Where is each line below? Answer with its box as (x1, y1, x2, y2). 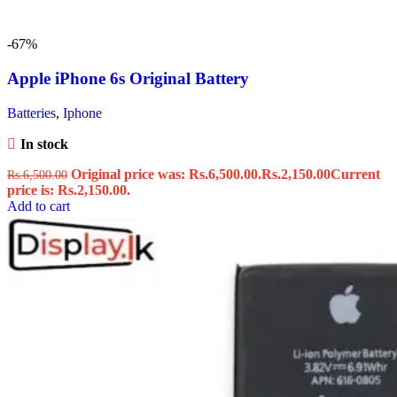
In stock (19, 136, 68, 152)
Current (331, 166, 380, 182)
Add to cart (7, 198, 70, 214)
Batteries (7, 105, 56, 121)
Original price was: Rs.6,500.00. (71, 166, 261, 182)
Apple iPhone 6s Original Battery (7, 68, 249, 88)
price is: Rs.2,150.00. (7, 182, 130, 198)
